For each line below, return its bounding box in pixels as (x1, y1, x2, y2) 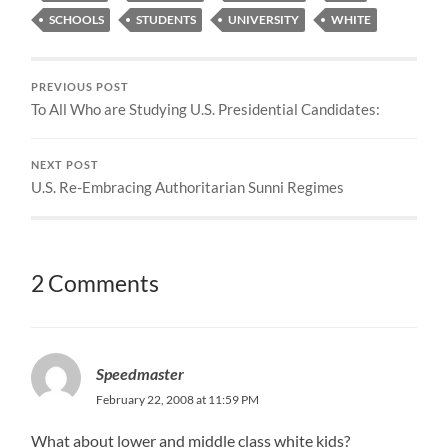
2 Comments (31, 269, 160, 297)
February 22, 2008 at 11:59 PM (96, 391, 260, 407)
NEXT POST (31, 158, 100, 171)
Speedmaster (96, 363, 185, 383)
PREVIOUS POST (31, 80, 130, 93)
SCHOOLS (49, 11, 105, 27)
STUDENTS (136, 11, 197, 27)
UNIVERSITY (228, 11, 300, 27)
